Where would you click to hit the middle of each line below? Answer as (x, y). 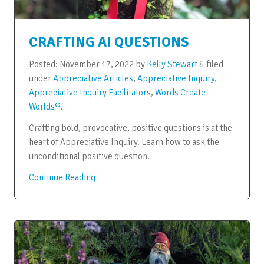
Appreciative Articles (93, 78)
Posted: (44, 64)
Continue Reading (62, 177)
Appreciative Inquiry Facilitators (90, 92)
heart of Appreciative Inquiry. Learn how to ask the (124, 142)
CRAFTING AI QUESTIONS (108, 42)
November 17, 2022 (96, 64)
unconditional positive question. (89, 156)
